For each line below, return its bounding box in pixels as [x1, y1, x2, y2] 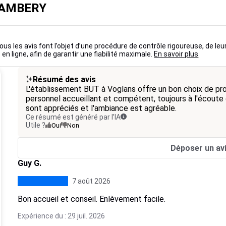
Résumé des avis [32, 75, 96, 84]
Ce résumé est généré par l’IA [25, 113, 121, 121]
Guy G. [17, 158, 41, 168]
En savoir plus [154, 50, 199, 58]
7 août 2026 [72, 177, 110, 185]
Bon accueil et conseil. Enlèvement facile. [17, 194, 165, 204]
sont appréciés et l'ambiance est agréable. [25, 103, 177, 113]
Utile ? [25, 121, 45, 129]
